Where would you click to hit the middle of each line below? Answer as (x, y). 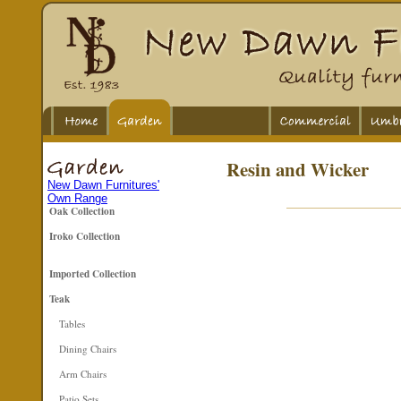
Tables (72, 324)
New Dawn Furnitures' (103, 185)
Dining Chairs (87, 349)
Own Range (77, 198)
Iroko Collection (84, 236)
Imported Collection (92, 273)
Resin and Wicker (298, 169)
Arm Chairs (82, 374)
